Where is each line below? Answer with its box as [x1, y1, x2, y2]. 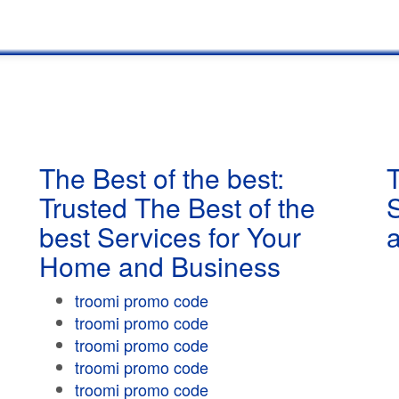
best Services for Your [39, 217, 301, 256]
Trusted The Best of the [39, 188, 315, 226]
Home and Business [39, 247, 281, 285]
